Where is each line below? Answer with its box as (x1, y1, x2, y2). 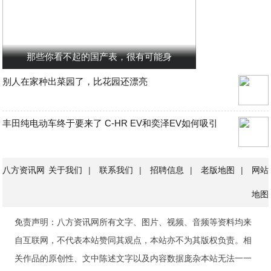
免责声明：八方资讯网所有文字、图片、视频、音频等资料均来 (15, 217, 252, 227)
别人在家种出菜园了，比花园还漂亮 (2, 76, 148, 87)
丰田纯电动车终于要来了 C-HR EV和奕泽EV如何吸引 (2, 118, 218, 128)
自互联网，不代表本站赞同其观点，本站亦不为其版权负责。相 (15, 235, 252, 245)
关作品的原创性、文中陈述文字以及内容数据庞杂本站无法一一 (15, 253, 252, 263)
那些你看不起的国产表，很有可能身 (27, 51, 172, 62)
